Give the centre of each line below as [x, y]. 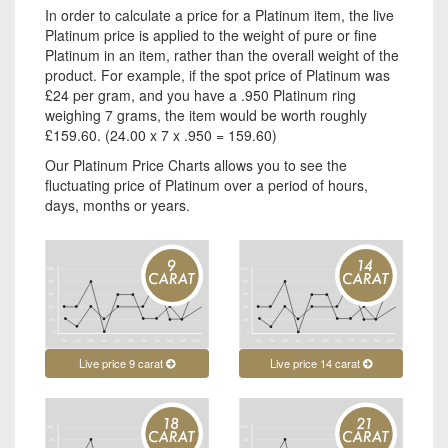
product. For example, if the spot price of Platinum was [217, 74]
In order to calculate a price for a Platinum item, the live [219, 14]
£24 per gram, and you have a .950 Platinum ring [200, 94]
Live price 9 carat [122, 362]
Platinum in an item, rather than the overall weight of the [222, 54]
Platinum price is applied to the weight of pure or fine [211, 34]
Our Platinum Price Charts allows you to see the [196, 164]
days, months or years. [117, 204]
